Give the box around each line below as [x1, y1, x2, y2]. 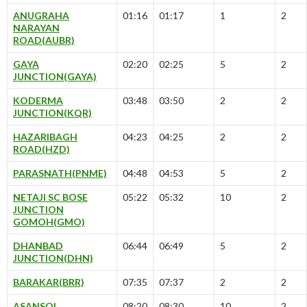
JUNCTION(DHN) [13, 252, 93, 265]
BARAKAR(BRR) [13, 276, 84, 288]
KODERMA [13, 95, 63, 107]
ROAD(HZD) [13, 143, 70, 156]
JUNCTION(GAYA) [13, 71, 97, 83]
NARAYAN [13, 22, 60, 34]
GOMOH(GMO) [13, 216, 85, 228]
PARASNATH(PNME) [13, 167, 107, 180]
